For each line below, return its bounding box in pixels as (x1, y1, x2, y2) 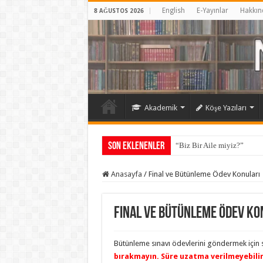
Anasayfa (109, 169, 142, 178)
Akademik (144, 103, 177, 112)
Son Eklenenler (107, 140, 165, 152)
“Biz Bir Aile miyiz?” (175, 140, 244, 150)
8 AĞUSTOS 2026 (93, 8, 144, 14)
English (161, 6, 185, 15)
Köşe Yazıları (205, 103, 247, 112)
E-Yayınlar (196, 6, 228, 15)
